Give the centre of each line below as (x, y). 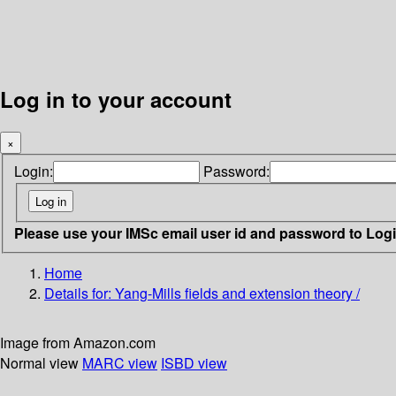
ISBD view (194, 362)
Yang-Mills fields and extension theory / (237, 293)
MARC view (120, 362)
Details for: (80, 293)
